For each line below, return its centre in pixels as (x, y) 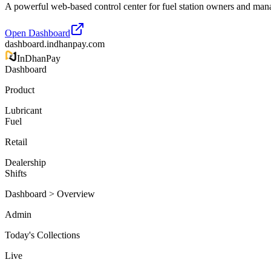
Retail (16, 142)
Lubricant (23, 110)
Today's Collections (42, 235)
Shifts (16, 173)
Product (20, 90)
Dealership (25, 162)
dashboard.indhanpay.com (55, 44)
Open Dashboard (38, 33)
